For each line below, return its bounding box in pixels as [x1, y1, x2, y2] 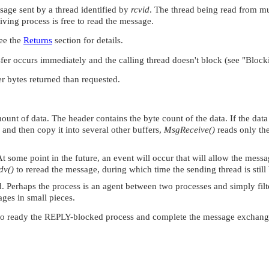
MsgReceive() [164, 124, 215, 134]
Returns [23, 35, 52, 46]
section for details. [52, 35, 123, 46]
